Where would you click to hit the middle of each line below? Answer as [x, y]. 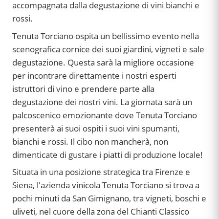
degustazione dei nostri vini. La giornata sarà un [102, 102]
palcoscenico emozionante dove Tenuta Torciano [105, 115]
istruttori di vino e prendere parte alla [83, 88]
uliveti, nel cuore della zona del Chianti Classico [101, 212]
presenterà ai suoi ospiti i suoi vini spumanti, [96, 128]
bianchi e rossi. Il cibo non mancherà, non [90, 141]
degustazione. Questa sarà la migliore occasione [103, 62]
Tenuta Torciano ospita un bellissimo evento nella [106, 36]
